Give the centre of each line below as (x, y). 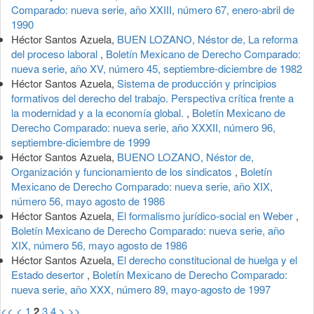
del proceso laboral (56, 53)
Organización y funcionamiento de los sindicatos (123, 171)
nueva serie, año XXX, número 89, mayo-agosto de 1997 (141, 289)
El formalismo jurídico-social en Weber (206, 215)
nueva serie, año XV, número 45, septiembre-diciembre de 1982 (157, 68)
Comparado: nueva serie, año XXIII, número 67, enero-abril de (153, 9)
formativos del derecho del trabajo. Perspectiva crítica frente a (152, 97)
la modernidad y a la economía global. (99, 112)
